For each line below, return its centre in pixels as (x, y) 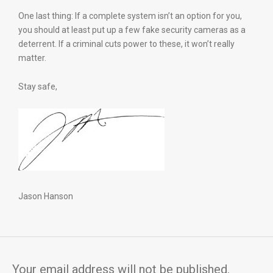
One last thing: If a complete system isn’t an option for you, (130, 16)
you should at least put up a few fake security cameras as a (132, 30)
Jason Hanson (46, 196)
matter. (32, 58)
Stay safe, (38, 87)
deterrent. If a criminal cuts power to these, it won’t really (126, 44)
